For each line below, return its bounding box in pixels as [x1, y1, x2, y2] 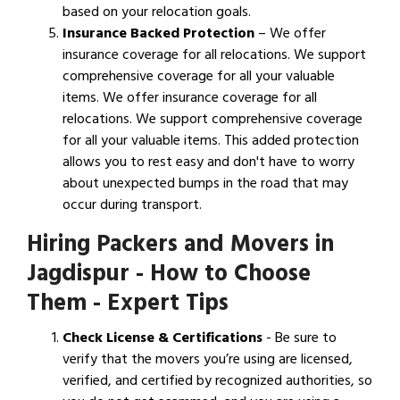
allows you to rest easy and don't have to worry [62, 150, 354, 174]
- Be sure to [262, 326, 337, 350]
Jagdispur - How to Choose [27, 254, 311, 293]
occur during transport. [62, 193, 202, 217]
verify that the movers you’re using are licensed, [62, 347, 353, 371]
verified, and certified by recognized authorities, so [62, 369, 372, 393]
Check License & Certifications [62, 326, 262, 350]
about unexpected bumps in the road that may [62, 171, 348, 196]
